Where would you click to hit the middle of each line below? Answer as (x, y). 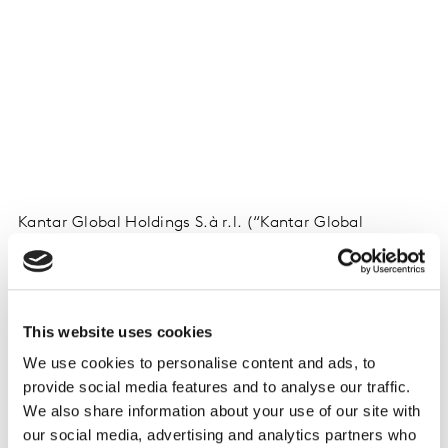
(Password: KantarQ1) (263, 398)
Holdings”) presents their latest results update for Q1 (213, 248)
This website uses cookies (118, 331)
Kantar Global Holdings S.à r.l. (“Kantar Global (191, 223)
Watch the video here (96, 398)
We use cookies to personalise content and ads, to (199, 363)
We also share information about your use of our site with (222, 411)
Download (57, 348)
